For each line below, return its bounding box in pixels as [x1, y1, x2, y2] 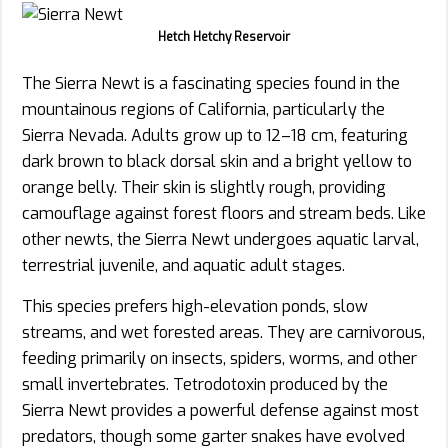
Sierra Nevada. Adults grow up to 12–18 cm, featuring [22, 124, 408, 146]
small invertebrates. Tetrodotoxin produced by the [22, 373, 388, 395]
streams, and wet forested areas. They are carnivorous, [22, 321, 425, 343]
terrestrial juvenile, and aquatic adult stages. [22, 254, 345, 276]
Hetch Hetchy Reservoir [158, 28, 290, 45]
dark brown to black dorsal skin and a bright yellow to [22, 150, 412, 172]
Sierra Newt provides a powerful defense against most [22, 399, 419, 421]
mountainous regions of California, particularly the [22, 98, 385, 120]
